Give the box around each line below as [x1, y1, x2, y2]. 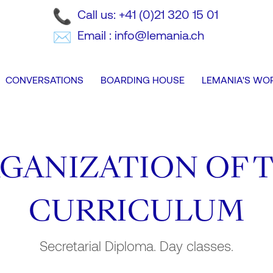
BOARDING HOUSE [101, 74, 185, 85]
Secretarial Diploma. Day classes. [40, 238, 233, 253]
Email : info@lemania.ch [77, 27, 204, 42]
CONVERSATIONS [5, 74, 83, 85]
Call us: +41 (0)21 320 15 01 [77, 7, 218, 21]
